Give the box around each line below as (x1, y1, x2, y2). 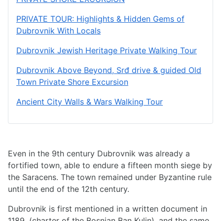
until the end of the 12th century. (8, 184, 129, 194)
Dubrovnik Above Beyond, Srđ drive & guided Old (16, 65, 201, 75)
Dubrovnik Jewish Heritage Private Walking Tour (16, 45, 197, 56)
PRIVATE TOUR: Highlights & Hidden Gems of (16, 14, 184, 24)
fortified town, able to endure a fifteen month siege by (8, 160, 212, 171)
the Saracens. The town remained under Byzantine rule (8, 172, 212, 183)
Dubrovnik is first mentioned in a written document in (8, 204, 207, 214)
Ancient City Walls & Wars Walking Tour (16, 97, 163, 107)
